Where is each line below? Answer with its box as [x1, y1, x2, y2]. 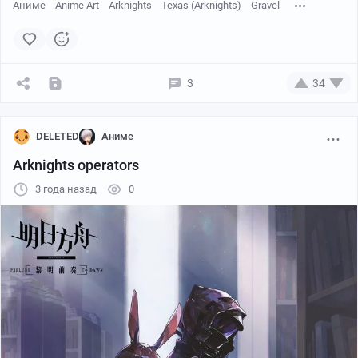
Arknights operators [13, 157, 139, 174]
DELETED [36, 130, 79, 143]
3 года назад [35, 183, 97, 196]
